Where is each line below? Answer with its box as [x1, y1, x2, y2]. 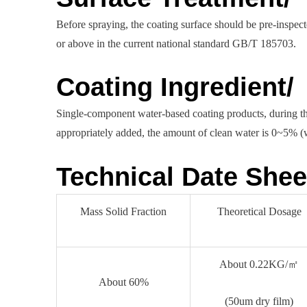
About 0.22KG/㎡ [219, 258, 299, 270]
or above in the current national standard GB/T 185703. [56, 37, 296, 49]
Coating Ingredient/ [56, 73, 294, 102]
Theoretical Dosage [217, 205, 302, 217]
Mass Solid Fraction [80, 205, 167, 217]
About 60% [98, 275, 149, 288]
